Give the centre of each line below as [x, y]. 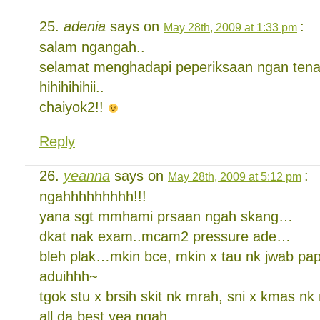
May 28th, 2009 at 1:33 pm [230, 27]
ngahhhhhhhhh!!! [93, 196]
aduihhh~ [69, 276]
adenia [85, 26]
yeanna [87, 176]
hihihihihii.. [72, 87]
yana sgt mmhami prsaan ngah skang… [166, 216]
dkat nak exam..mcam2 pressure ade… [165, 236]
